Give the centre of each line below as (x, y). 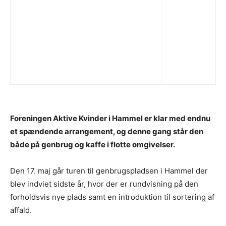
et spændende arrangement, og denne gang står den (107, 132)
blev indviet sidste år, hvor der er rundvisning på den (104, 184)
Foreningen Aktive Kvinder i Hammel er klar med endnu (110, 119)
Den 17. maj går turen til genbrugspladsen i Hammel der (109, 171)
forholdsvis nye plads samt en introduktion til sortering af (112, 197)
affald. (21, 210)
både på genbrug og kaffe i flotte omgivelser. (93, 145)
